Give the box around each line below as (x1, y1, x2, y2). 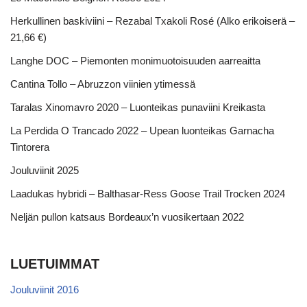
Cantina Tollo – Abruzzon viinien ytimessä (10, 77, 195, 90)
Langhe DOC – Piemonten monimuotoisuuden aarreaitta (10, 54, 260, 66)
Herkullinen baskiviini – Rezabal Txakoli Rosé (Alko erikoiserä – (10, 14, 295, 27)
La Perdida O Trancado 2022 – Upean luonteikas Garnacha (10, 124, 274, 136)
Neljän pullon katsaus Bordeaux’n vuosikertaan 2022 (10, 210, 244, 223)
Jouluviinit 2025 (10, 164, 79, 176)
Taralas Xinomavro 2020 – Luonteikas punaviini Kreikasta (10, 101, 265, 113)
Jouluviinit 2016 (10, 283, 79, 295)
